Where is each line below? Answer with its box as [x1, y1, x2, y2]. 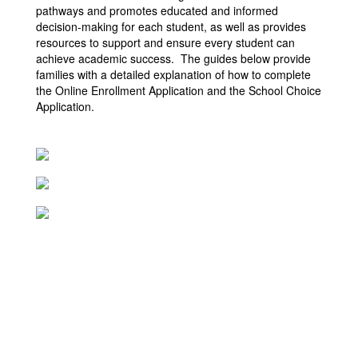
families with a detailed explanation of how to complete [36, 66, 311, 82]
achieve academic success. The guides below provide [36, 50, 311, 66]
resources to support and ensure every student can [36, 34, 295, 50]
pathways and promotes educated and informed [36, 2, 278, 18]
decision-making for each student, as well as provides [36, 18, 306, 34]
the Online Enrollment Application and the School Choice [36, 82, 321, 98]
